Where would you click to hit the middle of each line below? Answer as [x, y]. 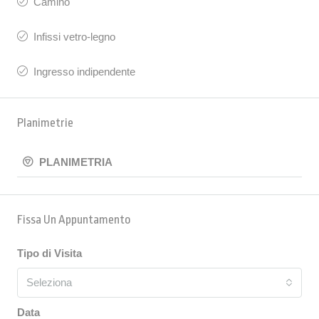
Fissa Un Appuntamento [74, 219]
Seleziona [49, 282]
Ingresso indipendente [84, 71]
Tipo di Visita [49, 253]
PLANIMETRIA [74, 162]
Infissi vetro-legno [74, 36]
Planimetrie [45, 122]
